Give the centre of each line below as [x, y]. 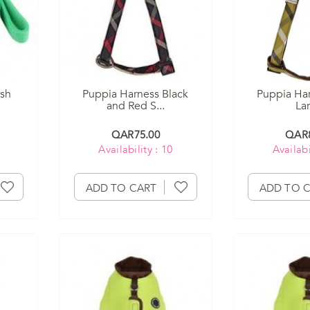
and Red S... [135, 106]
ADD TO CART [121, 188]
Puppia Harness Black [136, 94]
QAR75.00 [136, 135]
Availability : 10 [136, 149]
